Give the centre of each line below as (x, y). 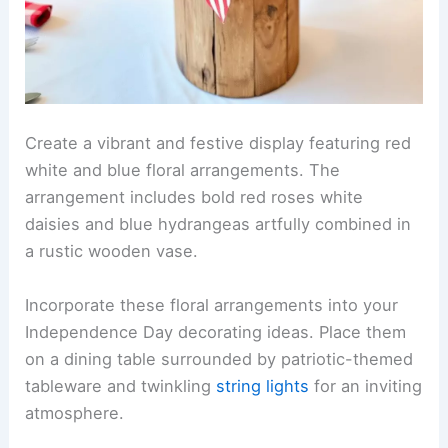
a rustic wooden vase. (112, 251)
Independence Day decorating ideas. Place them (216, 331)
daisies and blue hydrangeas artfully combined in (218, 224)
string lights (263, 385)
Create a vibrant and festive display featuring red (218, 143)
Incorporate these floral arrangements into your (212, 304)
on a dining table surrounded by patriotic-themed (219, 358)
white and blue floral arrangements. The (183, 170)
